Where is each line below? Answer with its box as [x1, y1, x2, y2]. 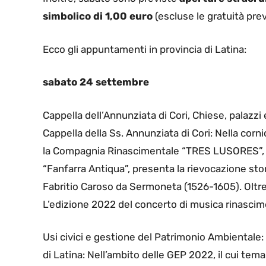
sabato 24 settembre [43, 76, 149, 88]
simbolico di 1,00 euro [43, 10, 153, 23]
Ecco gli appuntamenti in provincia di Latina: [43, 43, 246, 55]
